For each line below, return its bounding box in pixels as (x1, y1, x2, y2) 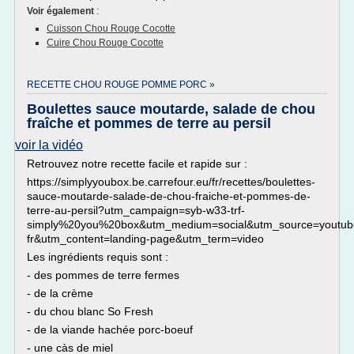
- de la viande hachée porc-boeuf (27, 323, 193, 336)
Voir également (27, 6, 96, 17)
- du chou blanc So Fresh (27, 305, 153, 318)
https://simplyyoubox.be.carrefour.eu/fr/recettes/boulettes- (27, 175, 315, 188)
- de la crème (27, 287, 93, 299)
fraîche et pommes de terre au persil (27, 115, 271, 131)
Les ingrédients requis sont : (27, 250, 168, 263)
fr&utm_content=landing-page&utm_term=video (27, 232, 264, 245)
